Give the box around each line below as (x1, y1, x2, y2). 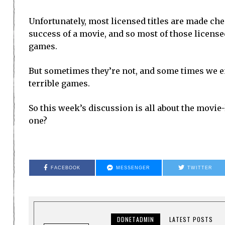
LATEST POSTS (169, 214, 213, 223)
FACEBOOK (51, 165, 81, 170)
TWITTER (187, 165, 213, 170)
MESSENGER (116, 165, 151, 170)
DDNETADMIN (117, 214, 155, 223)
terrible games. (29, 78, 90, 88)
